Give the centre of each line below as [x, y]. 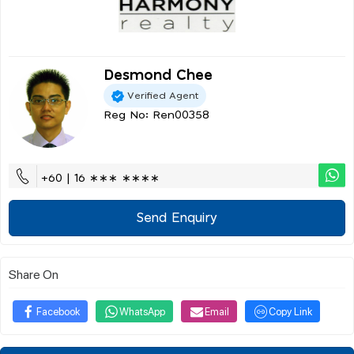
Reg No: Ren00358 [156, 116]
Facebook [58, 311]
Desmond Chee [158, 76]
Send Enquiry [177, 218]
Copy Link [290, 311]
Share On [34, 274]
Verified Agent [163, 95]
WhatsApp [142, 311]
